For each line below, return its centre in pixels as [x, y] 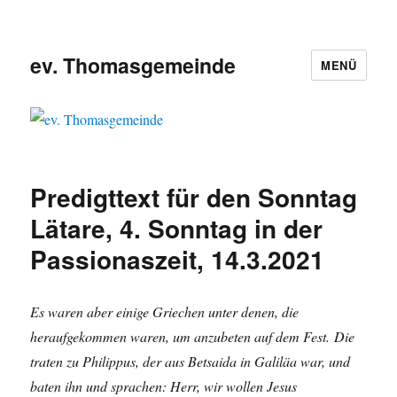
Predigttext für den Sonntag [194, 198]
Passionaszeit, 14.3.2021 [178, 260]
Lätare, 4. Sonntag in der [177, 229]
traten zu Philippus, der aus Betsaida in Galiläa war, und [191, 362]
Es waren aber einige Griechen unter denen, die [165, 312]
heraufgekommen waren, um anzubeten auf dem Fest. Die [193, 337]
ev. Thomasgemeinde [133, 65]
